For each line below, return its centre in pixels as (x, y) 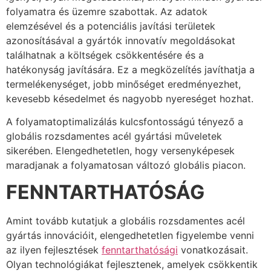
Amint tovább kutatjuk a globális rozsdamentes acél (126, 221)
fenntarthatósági (140, 250)
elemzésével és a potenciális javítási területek (111, 26)
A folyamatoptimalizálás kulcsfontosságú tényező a (125, 121)
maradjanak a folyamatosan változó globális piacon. (126, 165)
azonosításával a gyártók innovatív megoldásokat (121, 40)
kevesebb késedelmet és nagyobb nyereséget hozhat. (130, 98)
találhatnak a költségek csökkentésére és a (105, 55)
